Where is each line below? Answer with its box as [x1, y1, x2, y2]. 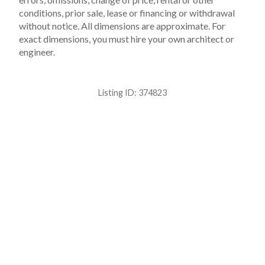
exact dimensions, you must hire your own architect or [19, 33, 234, 45]
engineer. [19, 46, 55, 58]
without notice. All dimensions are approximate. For [19, 20, 225, 32]
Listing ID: [98, 88, 138, 98]
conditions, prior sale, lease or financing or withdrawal [19, 7, 235, 19]
